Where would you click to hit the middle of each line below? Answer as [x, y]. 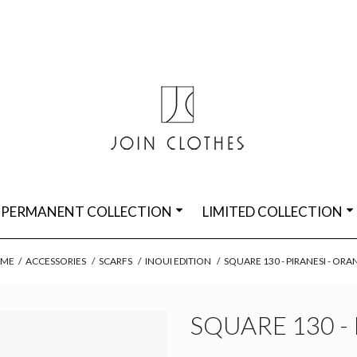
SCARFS [116, 261]
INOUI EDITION [178, 261]
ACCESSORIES [56, 261]
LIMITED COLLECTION [273, 212]
